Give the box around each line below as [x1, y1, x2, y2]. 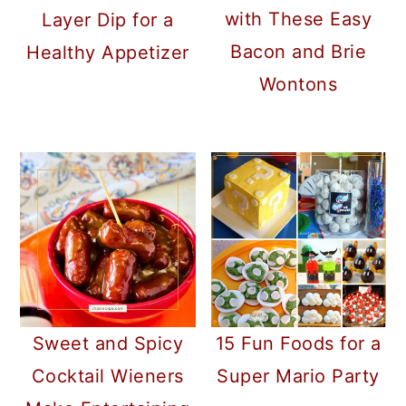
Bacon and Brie [230, 41, 367, 63]
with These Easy [224, 8, 372, 31]
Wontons [258, 73, 338, 96]
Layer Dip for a [42, 8, 174, 31]
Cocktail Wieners [31, 365, 184, 388]
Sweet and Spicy [32, 333, 184, 355]
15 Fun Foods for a [215, 333, 382, 355]
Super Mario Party [217, 365, 380, 388]
